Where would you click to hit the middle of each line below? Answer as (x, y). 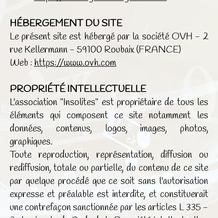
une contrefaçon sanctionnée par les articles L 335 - (109, 208)
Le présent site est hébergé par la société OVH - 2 (109, 37)
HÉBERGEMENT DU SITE (66, 24)
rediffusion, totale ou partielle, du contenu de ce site (109, 168)
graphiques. (31, 142)
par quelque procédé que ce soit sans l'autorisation (109, 182)
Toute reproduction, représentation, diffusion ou (109, 155)
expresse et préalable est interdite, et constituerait (109, 195)
